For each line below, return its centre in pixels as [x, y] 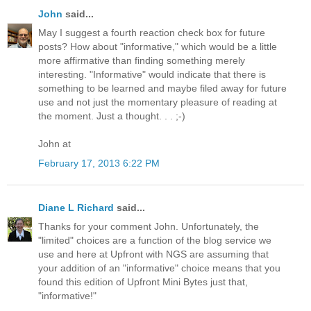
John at [54, 144]
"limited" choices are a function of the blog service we [155, 240]
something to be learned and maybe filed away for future [162, 89]
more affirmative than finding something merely [142, 61]
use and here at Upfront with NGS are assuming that [153, 254]
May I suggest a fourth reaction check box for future [152, 33]
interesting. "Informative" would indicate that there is [152, 75]
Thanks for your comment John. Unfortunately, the [149, 226]
